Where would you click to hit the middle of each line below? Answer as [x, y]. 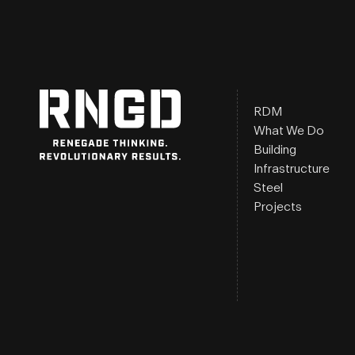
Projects [277, 206]
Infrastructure [291, 168]
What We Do [288, 130]
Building [275, 149]
